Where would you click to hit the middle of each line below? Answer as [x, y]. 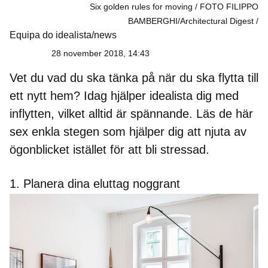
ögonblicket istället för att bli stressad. [109, 149]
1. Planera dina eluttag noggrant [95, 183]
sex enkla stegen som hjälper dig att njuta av [128, 131]
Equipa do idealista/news [63, 35]
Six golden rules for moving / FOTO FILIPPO [174, 6]
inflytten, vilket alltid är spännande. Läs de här [131, 113]
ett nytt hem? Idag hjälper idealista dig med [124, 95]
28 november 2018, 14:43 [100, 53]
